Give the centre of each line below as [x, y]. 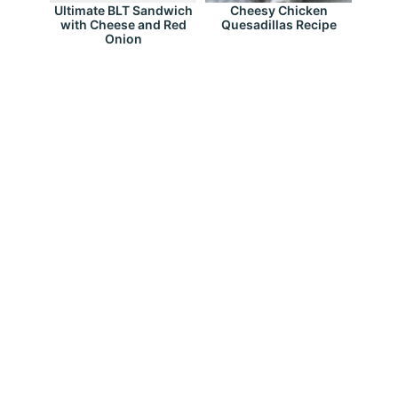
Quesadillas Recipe [279, 25]
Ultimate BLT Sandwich [123, 11]
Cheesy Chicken [279, 11]
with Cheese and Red [123, 25]
